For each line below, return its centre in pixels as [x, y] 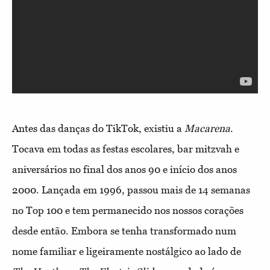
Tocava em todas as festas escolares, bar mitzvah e [126, 149]
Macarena [207, 128]
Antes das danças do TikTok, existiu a [98, 128]
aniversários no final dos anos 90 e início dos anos [124, 169]
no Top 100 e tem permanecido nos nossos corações [128, 210]
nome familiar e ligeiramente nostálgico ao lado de [127, 251]
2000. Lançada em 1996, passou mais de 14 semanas [131, 190]
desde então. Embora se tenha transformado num [124, 231]
